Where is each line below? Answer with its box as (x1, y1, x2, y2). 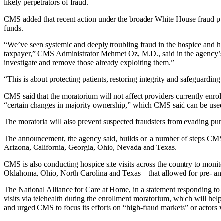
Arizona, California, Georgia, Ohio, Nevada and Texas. (4, 143, 177, 151)
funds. (4, 23, 23, 32)
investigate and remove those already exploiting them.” (4, 58, 174, 67)
